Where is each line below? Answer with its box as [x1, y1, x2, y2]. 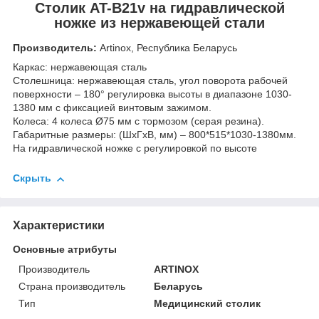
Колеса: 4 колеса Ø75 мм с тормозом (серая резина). [13, 115, 264, 127]
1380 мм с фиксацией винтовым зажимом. [13, 102, 211, 114]
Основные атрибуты [13, 243, 117, 255]
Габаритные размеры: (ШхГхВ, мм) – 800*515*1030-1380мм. [13, 129, 299, 141]
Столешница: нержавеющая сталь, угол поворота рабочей [13, 75, 288, 87]
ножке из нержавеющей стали [54, 14, 265, 31]
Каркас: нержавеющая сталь [13, 61, 147, 73]
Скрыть [13, 172, 51, 184]
